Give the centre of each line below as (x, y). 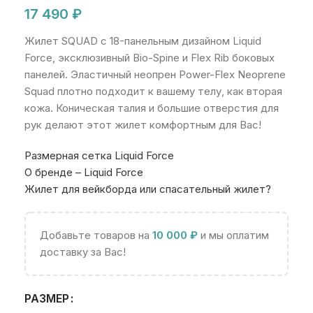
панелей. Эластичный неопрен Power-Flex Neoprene (155, 74)
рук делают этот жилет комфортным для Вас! (143, 125)
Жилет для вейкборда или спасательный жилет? (148, 189)
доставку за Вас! (83, 252)
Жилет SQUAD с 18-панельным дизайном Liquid (143, 41)
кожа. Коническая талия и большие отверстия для (152, 108)
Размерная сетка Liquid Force (99, 155)
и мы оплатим (233, 235)
